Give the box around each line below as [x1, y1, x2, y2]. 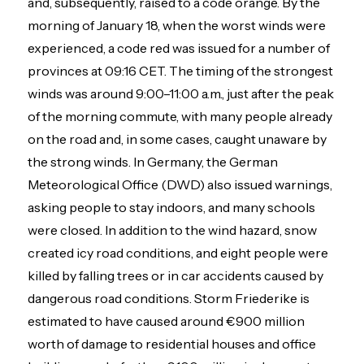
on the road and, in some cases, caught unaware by [28, 130, 327, 147]
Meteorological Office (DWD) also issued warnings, [28, 175, 333, 193]
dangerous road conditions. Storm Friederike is [28, 289, 310, 306]
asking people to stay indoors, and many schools [28, 198, 316, 215]
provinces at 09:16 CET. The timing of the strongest [28, 62, 334, 79]
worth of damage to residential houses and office [28, 335, 317, 352]
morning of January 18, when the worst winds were [28, 16, 327, 33]
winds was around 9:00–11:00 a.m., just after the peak [28, 84, 335, 102]
